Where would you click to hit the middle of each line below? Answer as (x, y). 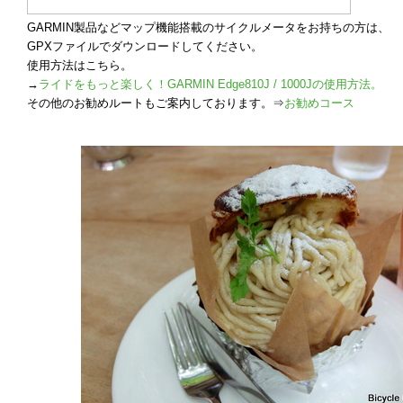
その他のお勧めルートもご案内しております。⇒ (156, 103)
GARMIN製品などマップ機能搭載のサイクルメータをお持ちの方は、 (208, 27)
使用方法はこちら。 (80, 65)
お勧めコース (319, 103)
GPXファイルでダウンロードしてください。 (145, 46)
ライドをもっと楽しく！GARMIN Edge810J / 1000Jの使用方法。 (210, 84)
